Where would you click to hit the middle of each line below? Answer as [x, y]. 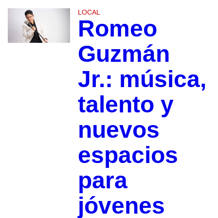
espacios [128, 155]
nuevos [118, 129]
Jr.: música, [142, 79]
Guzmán [124, 54]
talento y [126, 104]
